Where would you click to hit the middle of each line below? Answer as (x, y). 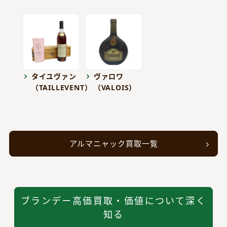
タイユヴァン (54, 77)
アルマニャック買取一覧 (113, 144)
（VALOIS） (115, 88)
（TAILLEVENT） (62, 88)
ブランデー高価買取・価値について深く (113, 201)
